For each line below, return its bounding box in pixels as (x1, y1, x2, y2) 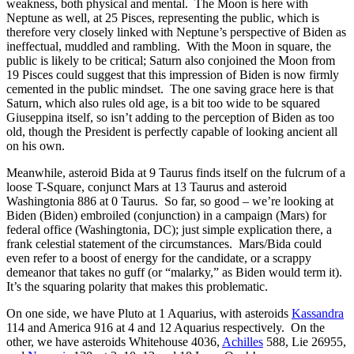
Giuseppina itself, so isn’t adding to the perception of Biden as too (6, 110, 334, 124)
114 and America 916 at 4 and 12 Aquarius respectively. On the (6, 320, 325, 334)
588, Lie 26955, (263, 334, 346, 348)
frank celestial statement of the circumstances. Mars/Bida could (6, 236, 322, 250)
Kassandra (292, 306, 344, 320)
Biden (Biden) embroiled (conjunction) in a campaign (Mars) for (6, 208, 326, 222)
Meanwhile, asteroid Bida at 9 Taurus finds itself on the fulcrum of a (6, 165, 345, 179)
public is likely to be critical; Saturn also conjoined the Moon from (6, 53, 335, 67)
